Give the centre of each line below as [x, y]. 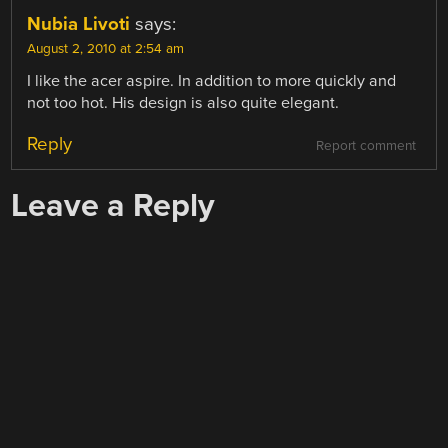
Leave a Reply [113, 206]
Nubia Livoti [79, 24]
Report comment [365, 146]
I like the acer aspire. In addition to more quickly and [212, 81]
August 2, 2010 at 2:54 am [106, 49]
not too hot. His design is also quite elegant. [183, 103]
